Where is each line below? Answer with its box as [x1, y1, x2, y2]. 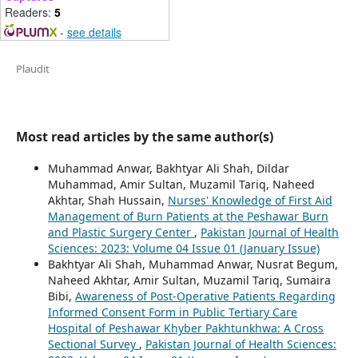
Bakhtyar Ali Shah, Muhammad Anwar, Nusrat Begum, [47, 256, 338, 272]
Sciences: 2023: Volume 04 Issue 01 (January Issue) [47, 240, 320, 256]
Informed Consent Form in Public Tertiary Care [47, 304, 297, 320]
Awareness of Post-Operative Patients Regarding [74, 288, 336, 304]
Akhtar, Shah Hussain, [47, 192, 168, 208]
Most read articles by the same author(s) [15, 127, 273, 145]
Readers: [4, 3, 54, 20]
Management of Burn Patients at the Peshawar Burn [47, 208, 328, 224]
